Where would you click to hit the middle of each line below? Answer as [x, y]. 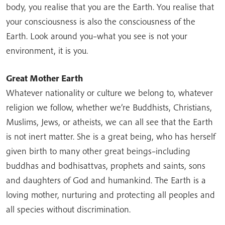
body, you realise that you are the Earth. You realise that [110, 7]
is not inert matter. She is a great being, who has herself [111, 136]
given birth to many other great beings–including [98, 151]
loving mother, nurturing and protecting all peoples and [110, 195]
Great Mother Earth [44, 78]
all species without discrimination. [68, 209]
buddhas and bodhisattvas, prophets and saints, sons [106, 165]
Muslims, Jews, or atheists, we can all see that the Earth [109, 122]
